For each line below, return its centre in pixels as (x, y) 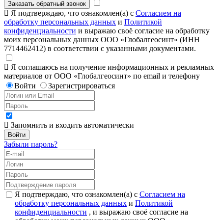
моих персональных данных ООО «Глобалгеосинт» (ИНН (102, 40)
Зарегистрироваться (82, 86)
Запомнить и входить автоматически (71, 125)
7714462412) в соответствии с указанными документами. (100, 49)
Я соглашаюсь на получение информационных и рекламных (111, 67)
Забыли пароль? (31, 144)
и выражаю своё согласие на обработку (143, 31)
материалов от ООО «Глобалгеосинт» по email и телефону (102, 76)
